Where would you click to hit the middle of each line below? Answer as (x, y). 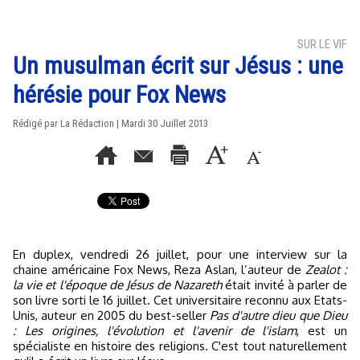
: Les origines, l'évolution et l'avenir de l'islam (155, 331)
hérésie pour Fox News (119, 94)
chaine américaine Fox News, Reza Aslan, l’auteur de (159, 270)
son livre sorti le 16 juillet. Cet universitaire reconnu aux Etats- (180, 300)
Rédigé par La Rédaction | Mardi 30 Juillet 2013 (110, 123)
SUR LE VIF (322, 44)
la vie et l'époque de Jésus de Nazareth (118, 285)
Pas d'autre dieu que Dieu (278, 315)
